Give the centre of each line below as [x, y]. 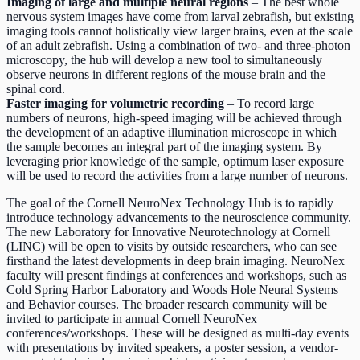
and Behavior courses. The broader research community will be [167, 304]
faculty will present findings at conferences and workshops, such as [176, 275]
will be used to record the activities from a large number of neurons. [177, 176]
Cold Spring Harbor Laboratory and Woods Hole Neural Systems [172, 290]
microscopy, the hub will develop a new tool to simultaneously [164, 60]
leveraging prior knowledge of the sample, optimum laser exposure [175, 161]
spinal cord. [36, 89]
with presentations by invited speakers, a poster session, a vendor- [172, 348]
